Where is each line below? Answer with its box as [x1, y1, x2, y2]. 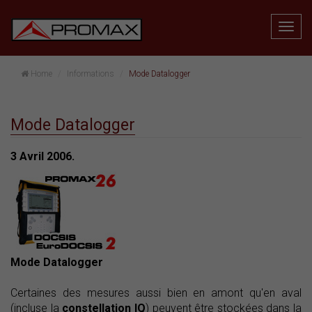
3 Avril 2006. [10, 150, 75, 163]
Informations [67, 69, 114, 79]
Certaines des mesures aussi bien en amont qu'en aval [10, 286, 302, 299]
